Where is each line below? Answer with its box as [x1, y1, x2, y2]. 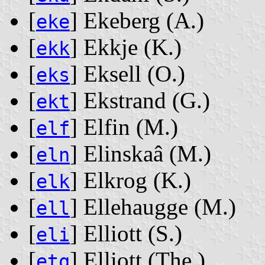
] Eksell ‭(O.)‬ [70, 61, 185, 87]
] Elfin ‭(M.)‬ [70, 114, 178, 140]
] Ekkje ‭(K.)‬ [70, 34, 182, 60]
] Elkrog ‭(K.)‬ [70, 167, 191, 193]
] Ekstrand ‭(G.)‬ [70, 88, 210, 114]
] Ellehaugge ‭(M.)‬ [70, 194, 236, 220]
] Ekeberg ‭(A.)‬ [70, 8, 204, 34]
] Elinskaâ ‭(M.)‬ [70, 141, 211, 167]
